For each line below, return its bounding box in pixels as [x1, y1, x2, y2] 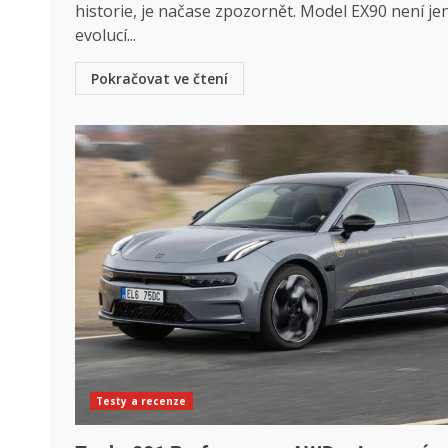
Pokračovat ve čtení [91, 68, 228, 88]
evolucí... [75, 23, 136, 46]
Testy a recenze [96, 393, 187, 408]
